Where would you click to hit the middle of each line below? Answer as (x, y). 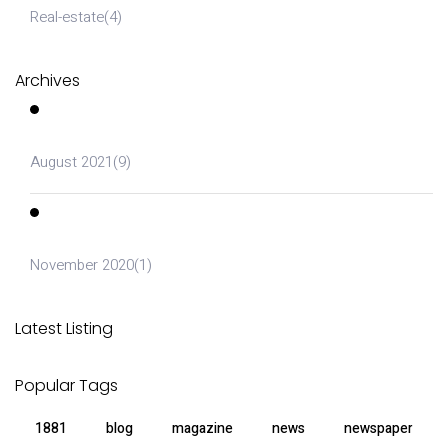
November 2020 (82, 265)
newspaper (379, 429)
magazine (202, 429)
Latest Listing (64, 329)
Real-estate (67, 17)
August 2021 (71, 162)
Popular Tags (66, 386)
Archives (47, 81)
